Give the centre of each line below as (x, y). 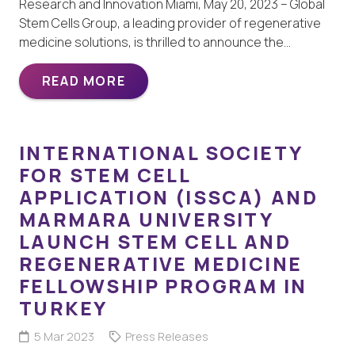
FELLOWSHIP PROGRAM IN (163, 285)
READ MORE (84, 80)
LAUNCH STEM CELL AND (155, 241)
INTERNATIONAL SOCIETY (161, 152)
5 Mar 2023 (64, 336)
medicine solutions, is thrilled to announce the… (155, 42)
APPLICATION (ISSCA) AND (169, 197)
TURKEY (63, 307)
